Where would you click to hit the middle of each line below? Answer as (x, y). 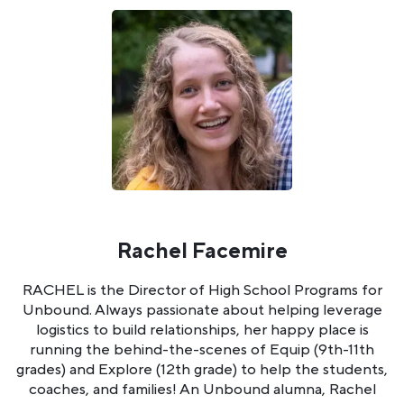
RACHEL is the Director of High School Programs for (202, 290)
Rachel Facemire (202, 251)
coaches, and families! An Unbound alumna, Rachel (202, 389)
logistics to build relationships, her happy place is (202, 330)
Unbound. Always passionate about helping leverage (202, 310)
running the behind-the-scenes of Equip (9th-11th (202, 349)
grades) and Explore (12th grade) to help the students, (202, 369)
